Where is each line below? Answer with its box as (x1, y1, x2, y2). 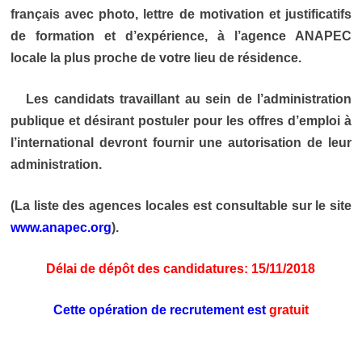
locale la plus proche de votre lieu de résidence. (10, 51, 301, 65)
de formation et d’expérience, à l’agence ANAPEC (10, 29, 352, 44)
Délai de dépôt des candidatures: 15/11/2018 (46, 262, 316, 276)
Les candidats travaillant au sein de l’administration (10, 92, 352, 107)
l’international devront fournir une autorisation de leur (10, 136, 352, 150)
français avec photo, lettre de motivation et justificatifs (10, 7, 352, 22)
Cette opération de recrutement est (53, 303, 266, 318)
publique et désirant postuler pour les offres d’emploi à (10, 114, 352, 128)
